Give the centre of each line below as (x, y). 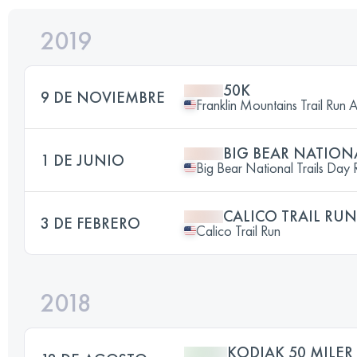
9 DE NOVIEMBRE (103, 97)
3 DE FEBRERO (90, 223)
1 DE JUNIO (82, 160)
